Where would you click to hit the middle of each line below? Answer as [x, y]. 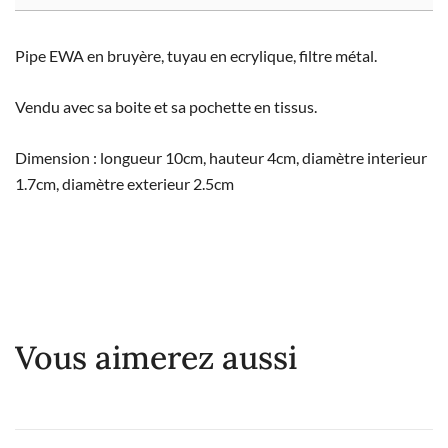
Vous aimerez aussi [156, 357]
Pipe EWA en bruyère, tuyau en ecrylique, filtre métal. [196, 55]
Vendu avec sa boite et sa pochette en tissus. [166, 106]
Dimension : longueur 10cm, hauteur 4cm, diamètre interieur [221, 157]
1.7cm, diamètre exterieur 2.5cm [124, 183]
